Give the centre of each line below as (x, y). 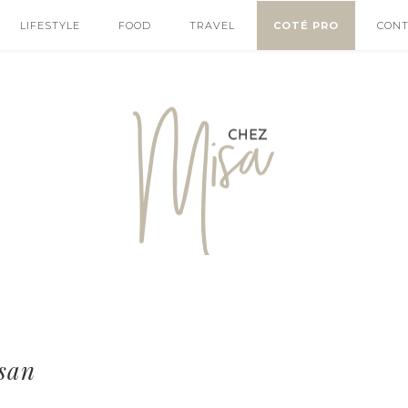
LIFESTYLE (50, 25)
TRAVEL (212, 25)
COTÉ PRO (306, 25)
